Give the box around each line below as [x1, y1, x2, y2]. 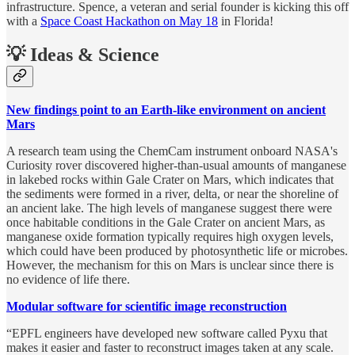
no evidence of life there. [6, 272, 130, 286]
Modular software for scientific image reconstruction [6, 299, 287, 313]
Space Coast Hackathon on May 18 [40, 14, 218, 29]
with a [6, 14, 40, 29]
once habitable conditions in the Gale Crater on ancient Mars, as [6, 215, 325, 229]
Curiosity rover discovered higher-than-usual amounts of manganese [6, 158, 346, 172]
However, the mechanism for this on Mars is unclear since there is [6, 258, 334, 272]
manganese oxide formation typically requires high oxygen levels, [6, 229, 334, 243]
